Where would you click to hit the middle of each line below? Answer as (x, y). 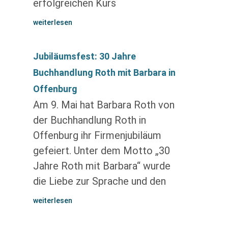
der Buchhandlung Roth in (89, 120)
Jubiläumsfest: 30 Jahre (84, 56)
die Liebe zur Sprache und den (99, 181)
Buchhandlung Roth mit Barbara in (104, 73)
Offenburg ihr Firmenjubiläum (97, 135)
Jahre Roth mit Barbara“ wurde (102, 166)
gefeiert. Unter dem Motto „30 (101, 151)
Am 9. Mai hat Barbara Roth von (104, 105)
